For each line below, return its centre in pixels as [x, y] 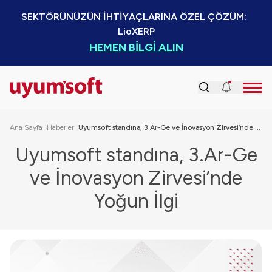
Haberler [60, 127]
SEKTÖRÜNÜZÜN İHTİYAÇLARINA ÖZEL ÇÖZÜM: [134, 17]
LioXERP [136, 31]
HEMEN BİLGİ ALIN [136, 47]
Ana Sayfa [26, 127]
